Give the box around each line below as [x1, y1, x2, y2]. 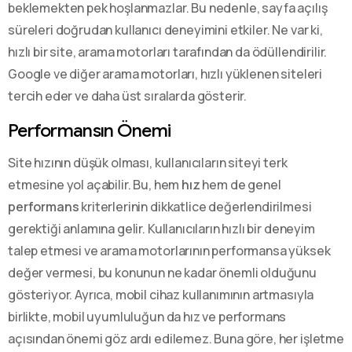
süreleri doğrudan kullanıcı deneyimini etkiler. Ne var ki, [8, 20, 323, 38]
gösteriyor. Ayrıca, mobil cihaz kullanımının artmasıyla [8, 285, 314, 303]
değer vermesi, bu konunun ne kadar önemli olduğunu [8, 263, 317, 281]
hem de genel [200, 175, 281, 193]
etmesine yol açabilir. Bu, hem [8, 175, 182, 193]
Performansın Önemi [8, 118, 171, 142]
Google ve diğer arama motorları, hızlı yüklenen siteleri [8, 64, 323, 82]
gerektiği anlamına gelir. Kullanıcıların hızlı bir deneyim [8, 219, 315, 237]
